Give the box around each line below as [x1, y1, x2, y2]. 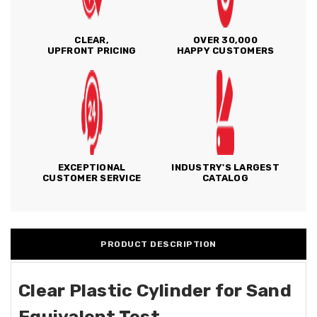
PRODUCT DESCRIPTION [100, 239, 217, 249]
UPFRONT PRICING [47, 45, 137, 56]
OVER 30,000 [193, 35, 258, 45]
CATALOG [202, 173, 248, 183]
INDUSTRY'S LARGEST [171, 162, 279, 173]
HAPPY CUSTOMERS [176, 45, 275, 56]
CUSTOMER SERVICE [42, 173, 141, 183]
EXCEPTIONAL [57, 162, 126, 173]
